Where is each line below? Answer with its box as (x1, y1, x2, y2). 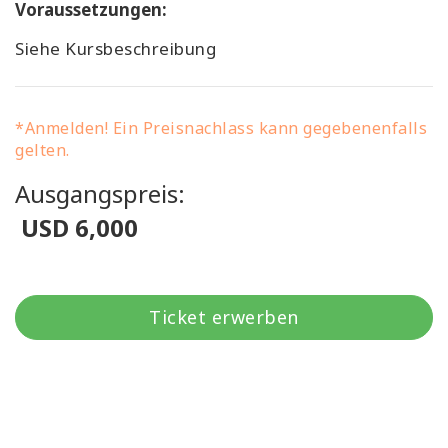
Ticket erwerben (149, 304, 299, 329)
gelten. (15, 138, 70, 161)
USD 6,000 (15, 210, 138, 244)
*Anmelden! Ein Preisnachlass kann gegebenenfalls (15, 116, 427, 139)
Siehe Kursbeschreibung (15, 36, 216, 60)
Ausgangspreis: (15, 176, 185, 210)
